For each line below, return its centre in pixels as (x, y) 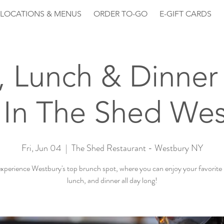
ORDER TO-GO (120, 14)
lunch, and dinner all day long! (112, 180)
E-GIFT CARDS (185, 14)
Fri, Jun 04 (41, 148)
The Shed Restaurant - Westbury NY (137, 148)
